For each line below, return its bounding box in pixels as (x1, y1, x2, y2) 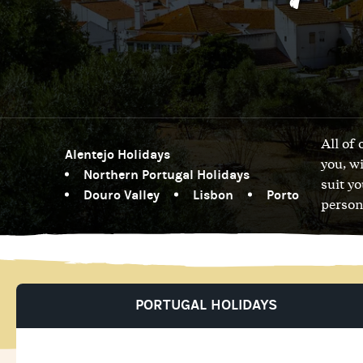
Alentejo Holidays (65, 146, 170, 162)
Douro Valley (83, 186, 160, 203)
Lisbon (193, 186, 233, 203)
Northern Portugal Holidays (83, 166, 250, 182)
